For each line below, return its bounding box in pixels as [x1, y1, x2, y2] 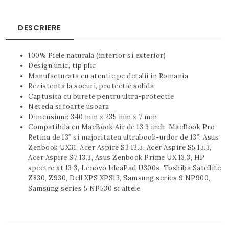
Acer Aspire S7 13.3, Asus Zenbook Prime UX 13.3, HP [28, 153, 205, 162]
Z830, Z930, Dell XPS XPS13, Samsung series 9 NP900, [28, 173, 211, 182]
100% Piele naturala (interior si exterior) [28, 51, 166, 60]
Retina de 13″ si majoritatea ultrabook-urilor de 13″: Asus [28, 132, 219, 142]
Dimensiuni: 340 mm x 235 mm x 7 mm [28, 112, 157, 121]
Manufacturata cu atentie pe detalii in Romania [28, 71, 188, 80]
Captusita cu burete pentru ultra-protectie [28, 91, 174, 101]
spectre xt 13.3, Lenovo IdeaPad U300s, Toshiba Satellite [28, 163, 221, 172]
